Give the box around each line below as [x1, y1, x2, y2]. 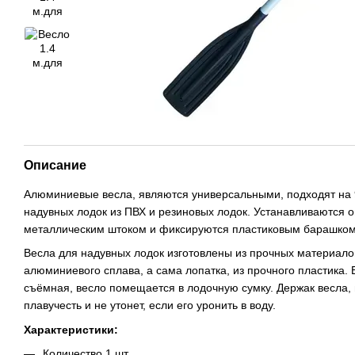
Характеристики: [24, 323, 118, 336]
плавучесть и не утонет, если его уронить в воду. [24, 299, 276, 312]
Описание [24, 158, 86, 172]
